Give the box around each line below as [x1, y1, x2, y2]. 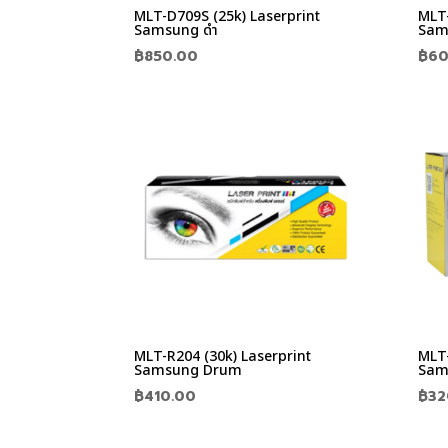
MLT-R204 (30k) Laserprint [134, 346, 312, 368]
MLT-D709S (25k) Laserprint [134, 5, 321, 27]
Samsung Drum [134, 360, 243, 382]
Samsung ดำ [134, 19, 219, 41]
